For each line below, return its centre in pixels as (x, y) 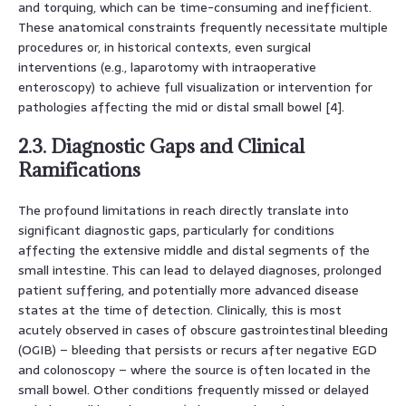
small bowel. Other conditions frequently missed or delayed (193, 389)
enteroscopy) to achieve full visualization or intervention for (195, 87)
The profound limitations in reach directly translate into (184, 210)
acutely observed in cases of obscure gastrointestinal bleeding (203, 329)
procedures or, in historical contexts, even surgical (164, 47)
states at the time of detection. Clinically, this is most (180, 309)
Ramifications (79, 169)
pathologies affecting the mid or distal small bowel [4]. (181, 106)
